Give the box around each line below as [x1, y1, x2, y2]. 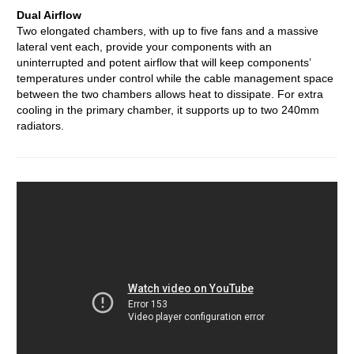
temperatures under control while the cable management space [17, 72, 333, 85]
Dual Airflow [17, 9, 81, 21]
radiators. [17, 119, 64, 132]
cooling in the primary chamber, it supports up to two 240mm [17, 104, 319, 116]
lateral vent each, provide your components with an [17, 40, 272, 53]
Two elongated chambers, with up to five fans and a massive [17, 24, 318, 37]
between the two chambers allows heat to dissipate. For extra [17, 88, 323, 100]
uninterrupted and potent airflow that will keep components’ [17, 56, 311, 69]
